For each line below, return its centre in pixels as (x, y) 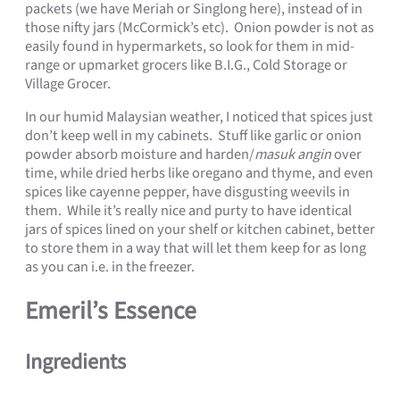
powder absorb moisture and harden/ (140, 155)
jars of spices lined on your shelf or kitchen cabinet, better (200, 230)
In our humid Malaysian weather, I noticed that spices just (199, 117)
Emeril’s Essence (111, 311)
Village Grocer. (68, 83)
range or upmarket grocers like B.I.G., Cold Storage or (186, 65)
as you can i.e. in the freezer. (110, 267)
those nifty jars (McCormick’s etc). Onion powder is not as (200, 27)
